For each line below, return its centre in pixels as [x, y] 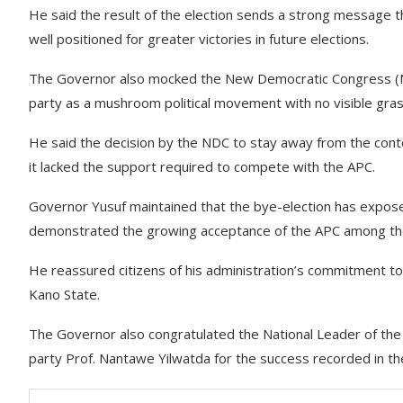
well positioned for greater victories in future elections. [199, 39]
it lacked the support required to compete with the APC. [202, 166]
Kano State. [64, 294]
